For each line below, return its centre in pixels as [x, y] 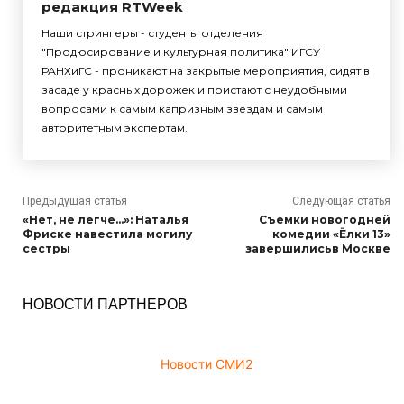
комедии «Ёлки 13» [331, 234]
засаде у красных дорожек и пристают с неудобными [194, 89]
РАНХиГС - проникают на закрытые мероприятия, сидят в [206, 70]
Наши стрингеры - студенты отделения [152, 32]
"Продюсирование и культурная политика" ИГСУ [181, 51]
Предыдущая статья [75, 201]
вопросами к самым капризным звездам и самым [182, 108]
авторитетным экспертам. [115, 127]
